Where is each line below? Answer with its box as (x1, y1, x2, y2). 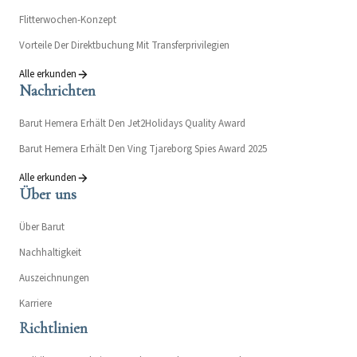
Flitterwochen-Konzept (19, 13, 116, 28)
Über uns (19, 185, 76, 205)
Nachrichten (19, 81, 96, 101)
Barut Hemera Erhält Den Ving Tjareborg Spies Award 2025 (19, 142, 267, 157)
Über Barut (19, 220, 65, 235)
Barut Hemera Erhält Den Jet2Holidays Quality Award (19, 116, 245, 131)
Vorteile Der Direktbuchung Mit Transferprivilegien (19, 38, 229, 53)
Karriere (19, 296, 52, 312)
